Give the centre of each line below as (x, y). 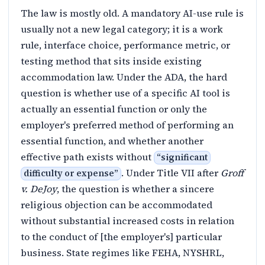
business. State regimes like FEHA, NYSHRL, (122, 253)
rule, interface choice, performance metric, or (125, 45)
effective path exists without (87, 157)
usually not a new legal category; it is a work (122, 29)
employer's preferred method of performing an (127, 125)
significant (184, 157)
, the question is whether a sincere (135, 189)
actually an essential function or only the (114, 109)
